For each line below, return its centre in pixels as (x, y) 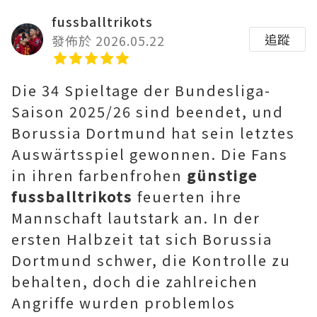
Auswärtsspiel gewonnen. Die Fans (150, 154)
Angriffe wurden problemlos (123, 302)
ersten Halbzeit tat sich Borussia (142, 239)
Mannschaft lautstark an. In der (136, 218)
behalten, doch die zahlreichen (135, 281)
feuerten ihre (190, 196)
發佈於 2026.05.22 (108, 40)
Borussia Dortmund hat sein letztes (153, 133)
